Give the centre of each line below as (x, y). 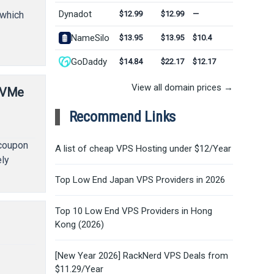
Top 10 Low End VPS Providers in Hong (133, 211)
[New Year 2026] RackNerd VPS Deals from (141, 255)
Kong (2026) (79, 224)
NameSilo (90, 38)
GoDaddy (89, 61)
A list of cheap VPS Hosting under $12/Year (143, 148)
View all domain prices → (182, 87)
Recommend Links (122, 117)
